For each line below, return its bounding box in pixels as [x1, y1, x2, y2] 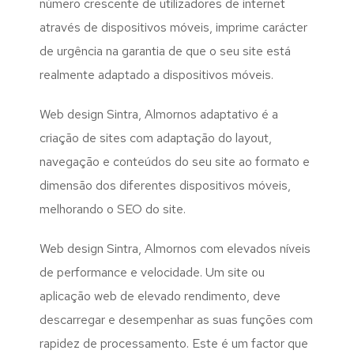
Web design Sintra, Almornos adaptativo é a [40, 106, 278, 123]
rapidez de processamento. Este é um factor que [40, 335, 308, 352]
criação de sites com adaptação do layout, [40, 130, 272, 147]
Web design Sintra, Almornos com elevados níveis [40, 240, 311, 258]
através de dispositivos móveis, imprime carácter [40, 19, 307, 36]
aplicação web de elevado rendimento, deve [40, 288, 281, 305]
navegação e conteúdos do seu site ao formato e [40, 153, 310, 171]
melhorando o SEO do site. [40, 201, 186, 218]
